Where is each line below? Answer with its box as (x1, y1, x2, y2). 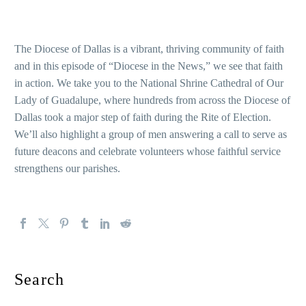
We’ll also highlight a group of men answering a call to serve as (14, 128, 287, 140)
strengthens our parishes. (14, 162, 120, 174)
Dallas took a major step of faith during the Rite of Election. (14, 111, 271, 123)
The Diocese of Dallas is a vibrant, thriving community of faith (14, 42, 284, 55)
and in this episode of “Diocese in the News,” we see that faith (14, 59, 283, 72)
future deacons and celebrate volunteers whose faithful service (14, 145, 281, 157)
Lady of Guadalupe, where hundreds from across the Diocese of (14, 94, 290, 106)
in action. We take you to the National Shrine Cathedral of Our (14, 76, 283, 89)
